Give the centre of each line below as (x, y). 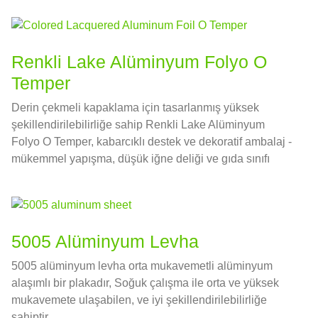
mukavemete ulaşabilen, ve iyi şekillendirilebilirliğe (139, 300)
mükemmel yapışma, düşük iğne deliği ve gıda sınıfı (141, 159)
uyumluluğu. (42, 176)
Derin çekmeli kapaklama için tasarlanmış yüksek (135, 108)
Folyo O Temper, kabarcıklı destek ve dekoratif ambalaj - (152, 142)
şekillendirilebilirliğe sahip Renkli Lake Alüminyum (138, 125)
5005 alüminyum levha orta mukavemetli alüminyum (142, 265)
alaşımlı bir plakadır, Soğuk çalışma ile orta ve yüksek (145, 283)
